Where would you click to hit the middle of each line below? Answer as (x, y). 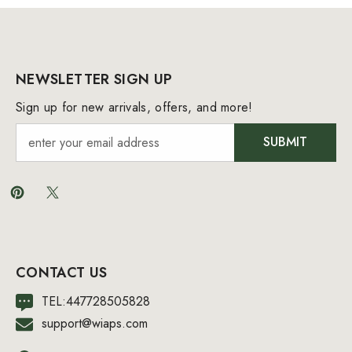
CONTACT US (62, 272)
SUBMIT (285, 142)
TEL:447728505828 (96, 301)
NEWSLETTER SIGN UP (94, 79)
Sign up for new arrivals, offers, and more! (134, 107)
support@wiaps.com (95, 323)
